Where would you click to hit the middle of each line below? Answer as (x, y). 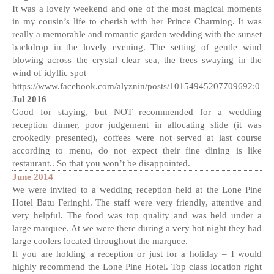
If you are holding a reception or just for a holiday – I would (137, 254)
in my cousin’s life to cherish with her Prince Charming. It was (137, 22)
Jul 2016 (29, 99)
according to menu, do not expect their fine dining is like (137, 151)
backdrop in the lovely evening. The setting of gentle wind (137, 47)
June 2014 (33, 177)
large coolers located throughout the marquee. (100, 241)
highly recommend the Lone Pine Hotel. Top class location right (137, 267)
